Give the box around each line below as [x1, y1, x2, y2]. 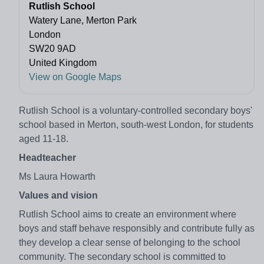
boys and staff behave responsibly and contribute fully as [19, 223, 255, 233]
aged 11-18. [19, 133, 71, 144]
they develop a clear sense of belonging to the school [19, 237, 240, 247]
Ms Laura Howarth [19, 171, 95, 181]
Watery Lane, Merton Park [29, 15, 137, 25]
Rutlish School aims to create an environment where [19, 209, 236, 219]
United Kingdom [29, 57, 97, 68]
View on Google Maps [29, 71, 121, 82]
